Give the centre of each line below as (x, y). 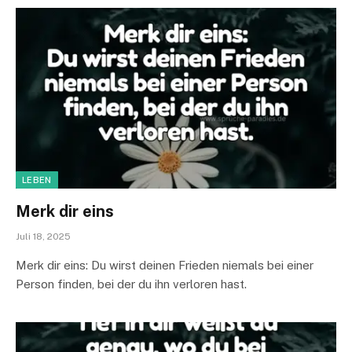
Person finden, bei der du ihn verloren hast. (131, 284)
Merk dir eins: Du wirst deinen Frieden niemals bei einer (165, 265)
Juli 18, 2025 (43, 236)
